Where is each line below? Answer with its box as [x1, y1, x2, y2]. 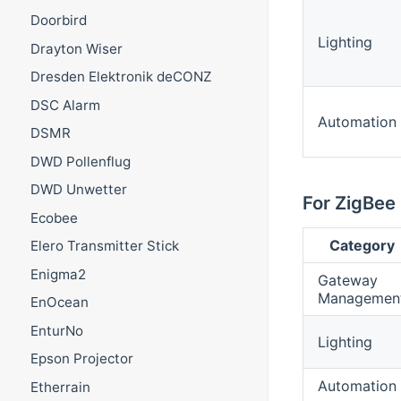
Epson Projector [30, 350, 133, 368]
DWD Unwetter [30, 181, 127, 199]
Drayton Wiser [30, 39, 123, 57]
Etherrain [30, 378, 90, 396]
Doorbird [30, 12, 87, 30]
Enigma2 [30, 265, 86, 283]
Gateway [317, 270, 378, 289]
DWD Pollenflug [30, 152, 131, 170]
